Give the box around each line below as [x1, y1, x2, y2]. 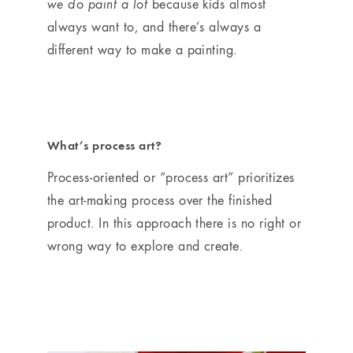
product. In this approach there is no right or [47, 214, 302, 232]
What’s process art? [47, 137, 162, 154]
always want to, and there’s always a [47, 17, 262, 36]
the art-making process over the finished [47, 191, 273, 210]
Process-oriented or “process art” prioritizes [47, 168, 295, 187]
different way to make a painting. [47, 40, 237, 59]
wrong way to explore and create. [47, 236, 243, 255]
